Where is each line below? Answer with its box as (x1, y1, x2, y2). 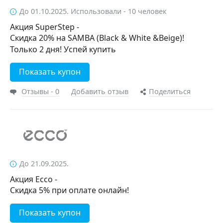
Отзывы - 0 (21, 87, 59, 96)
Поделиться (149, 87, 191, 96)
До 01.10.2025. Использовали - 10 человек (19, 6, 167, 16)
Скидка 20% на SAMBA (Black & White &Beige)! (10, 32, 184, 43)
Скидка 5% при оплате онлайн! (10, 185, 129, 196)
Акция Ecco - (10, 174, 57, 185)
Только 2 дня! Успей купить (10, 44, 116, 55)
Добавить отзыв (71, 87, 128, 96)
